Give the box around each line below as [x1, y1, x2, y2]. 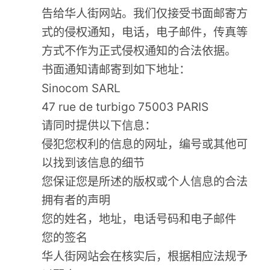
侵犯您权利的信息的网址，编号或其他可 [42, 137, 248, 152]
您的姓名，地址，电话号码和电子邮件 [42, 212, 237, 227]
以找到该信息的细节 [42, 155, 145, 171]
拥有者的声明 [42, 193, 111, 208]
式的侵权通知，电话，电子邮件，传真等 [42, 25, 248, 40]
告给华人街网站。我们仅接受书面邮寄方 [42, 6, 248, 21]
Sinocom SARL [42, 81, 121, 96]
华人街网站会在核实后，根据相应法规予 [42, 249, 248, 264]
